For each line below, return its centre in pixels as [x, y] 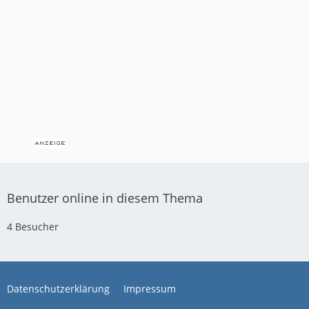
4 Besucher [33, 227]
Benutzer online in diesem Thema [105, 198]
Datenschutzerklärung [58, 289]
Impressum [150, 289]
